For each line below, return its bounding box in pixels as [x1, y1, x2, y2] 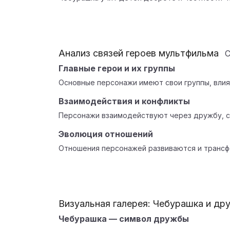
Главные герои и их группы [59, 63, 175, 73]
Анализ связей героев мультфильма [59, 48, 219, 59]
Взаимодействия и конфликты [59, 96, 190, 106]
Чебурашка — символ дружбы [59, 214, 189, 224]
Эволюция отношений [59, 129, 153, 139]
